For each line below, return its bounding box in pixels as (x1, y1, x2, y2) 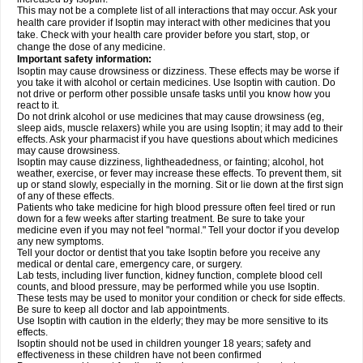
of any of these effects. (17, 190, 114, 202)
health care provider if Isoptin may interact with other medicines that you (17, 17, 331, 28)
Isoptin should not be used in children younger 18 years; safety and (17, 338, 311, 349)
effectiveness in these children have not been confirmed (17, 349, 262, 361)
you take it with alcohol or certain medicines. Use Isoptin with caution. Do (17, 77, 335, 88)
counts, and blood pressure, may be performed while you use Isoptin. (17, 281, 319, 293)
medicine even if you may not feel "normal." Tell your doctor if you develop (17, 224, 340, 236)
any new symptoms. (17, 236, 104, 247)
